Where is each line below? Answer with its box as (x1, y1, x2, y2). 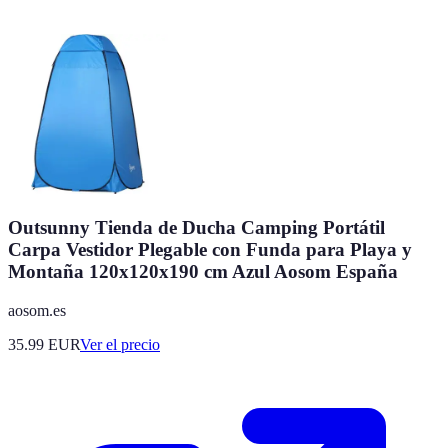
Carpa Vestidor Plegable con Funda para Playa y (8, 238, 412, 260)
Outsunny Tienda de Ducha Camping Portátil (8, 216, 385, 238)
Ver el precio (80, 335, 160, 353)
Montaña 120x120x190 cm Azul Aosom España (8, 260, 398, 282)
